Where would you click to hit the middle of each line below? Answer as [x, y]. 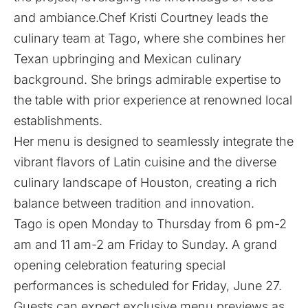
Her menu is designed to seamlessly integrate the [154, 141]
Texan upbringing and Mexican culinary [128, 58]
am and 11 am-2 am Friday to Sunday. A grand [145, 244]
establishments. [58, 120]
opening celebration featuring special [120, 265]
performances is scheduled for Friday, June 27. [148, 285]
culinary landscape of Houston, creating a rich [145, 182]
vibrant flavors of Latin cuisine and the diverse [145, 162]
